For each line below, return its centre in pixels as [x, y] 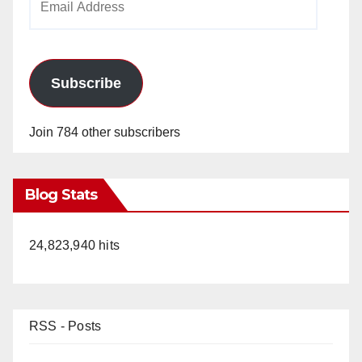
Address [52, 19]
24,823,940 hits [74, 245]
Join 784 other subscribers [105, 132]
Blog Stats [61, 194]
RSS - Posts [65, 326]
